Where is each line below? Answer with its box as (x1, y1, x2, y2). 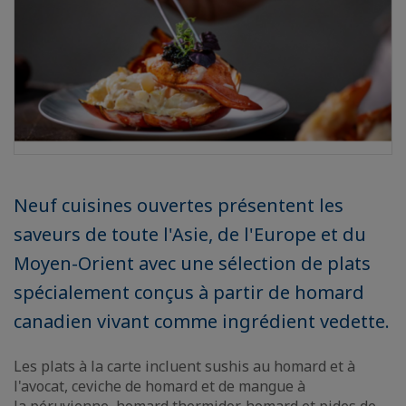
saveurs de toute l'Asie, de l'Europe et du (14, 222, 366, 246)
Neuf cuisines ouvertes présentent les (14, 193, 343, 217)
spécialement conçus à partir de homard (14, 280, 364, 304)
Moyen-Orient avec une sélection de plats (14, 251, 371, 275)
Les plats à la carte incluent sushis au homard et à (14, 356, 355, 376)
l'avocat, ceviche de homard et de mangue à (14, 376, 305, 396)
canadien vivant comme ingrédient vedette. (14, 309, 390, 333)
